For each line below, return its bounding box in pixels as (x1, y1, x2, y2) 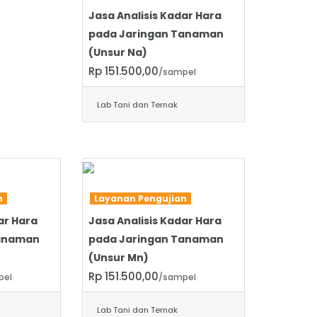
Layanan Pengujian (89, 192, 191, 204)
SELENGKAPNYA (96, 187, 169, 200)
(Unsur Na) (88, 45, 147, 59)
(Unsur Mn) (88, 250, 149, 265)
